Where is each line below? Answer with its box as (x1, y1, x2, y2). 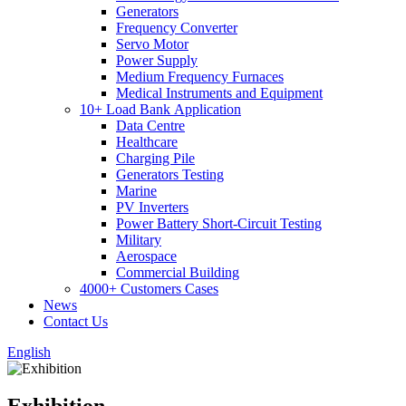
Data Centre (116, 117, 185, 133)
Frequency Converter (116, 19, 237, 35)
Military (116, 231, 161, 247)
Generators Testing (116, 166, 224, 182)
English (7, 343, 51, 360)
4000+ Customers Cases (80, 280, 218, 296)
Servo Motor (116, 35, 188, 52)
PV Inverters (116, 198, 188, 215)
